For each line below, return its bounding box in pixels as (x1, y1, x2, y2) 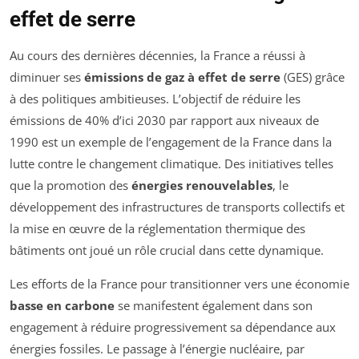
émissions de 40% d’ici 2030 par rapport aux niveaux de (10, 111, 319, 128)
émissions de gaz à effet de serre (84, 68, 280, 85)
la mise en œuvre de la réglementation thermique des (10, 220, 305, 236)
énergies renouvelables (131, 176, 272, 193)
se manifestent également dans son (115, 296, 313, 313)
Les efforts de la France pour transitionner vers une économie (10, 275, 349, 292)
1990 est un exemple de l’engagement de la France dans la (10, 133, 332, 150)
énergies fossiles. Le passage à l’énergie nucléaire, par (10, 340, 305, 357)
